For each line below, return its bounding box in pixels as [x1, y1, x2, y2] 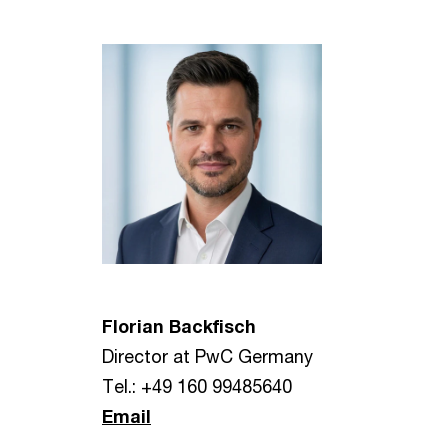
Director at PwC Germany [102, 345, 313, 367]
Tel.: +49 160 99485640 [102, 375, 292, 397]
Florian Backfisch [102, 315, 256, 337]
